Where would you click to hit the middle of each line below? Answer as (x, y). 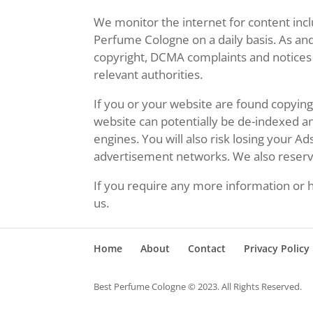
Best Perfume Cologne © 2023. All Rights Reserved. (198, 286)
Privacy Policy (277, 248)
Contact (207, 248)
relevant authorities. (148, 74)
